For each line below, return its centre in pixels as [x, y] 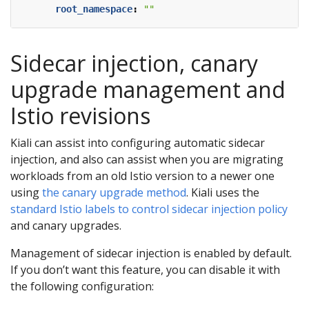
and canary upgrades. [66, 225]
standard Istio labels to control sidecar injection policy [149, 209]
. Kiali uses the [223, 192]
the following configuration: [82, 286]
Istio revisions [80, 115]
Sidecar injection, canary [134, 63]
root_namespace [94, 9]
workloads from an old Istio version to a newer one [142, 176]
